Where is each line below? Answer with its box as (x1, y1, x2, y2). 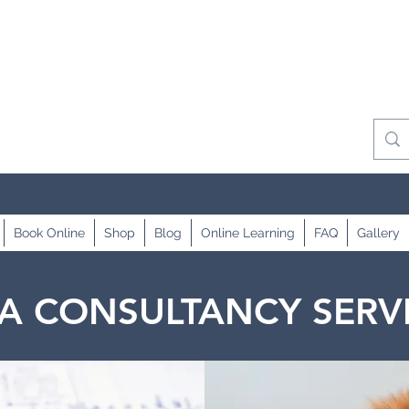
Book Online (14, 225, 85, 240)
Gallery (357, 225, 400, 240)
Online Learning (201, 225, 295, 240)
